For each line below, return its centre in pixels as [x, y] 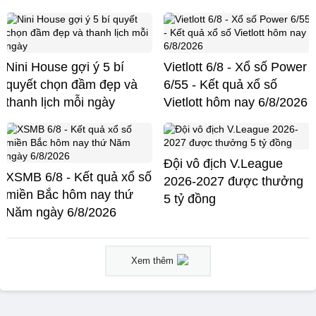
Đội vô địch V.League [223, 163]
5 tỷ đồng [190, 199]
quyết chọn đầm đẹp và [72, 84]
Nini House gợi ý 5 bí [65, 67]
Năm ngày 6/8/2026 [61, 212]
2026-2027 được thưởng [233, 181]
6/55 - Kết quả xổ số [220, 84]
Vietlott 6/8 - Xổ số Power [235, 67]
